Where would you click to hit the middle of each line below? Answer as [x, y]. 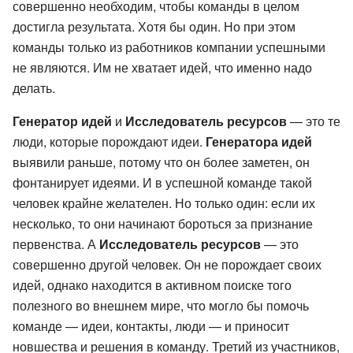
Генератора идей [259, 141]
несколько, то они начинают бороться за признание [163, 223]
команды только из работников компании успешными [169, 46]
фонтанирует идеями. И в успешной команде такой [162, 182]
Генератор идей [62, 121]
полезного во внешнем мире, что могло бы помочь [161, 305]
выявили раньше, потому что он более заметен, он [161, 162]
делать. [34, 87]
